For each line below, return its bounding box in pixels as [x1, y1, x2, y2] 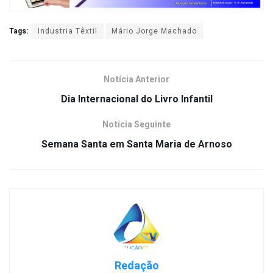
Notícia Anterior [104, 73, 169, 86]
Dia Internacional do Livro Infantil [60, 91, 213, 107]
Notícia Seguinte [102, 118, 171, 131]
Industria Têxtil [38, 25, 97, 37]
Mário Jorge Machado [112, 25, 197, 37]
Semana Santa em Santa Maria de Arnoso [41, 136, 232, 152]
